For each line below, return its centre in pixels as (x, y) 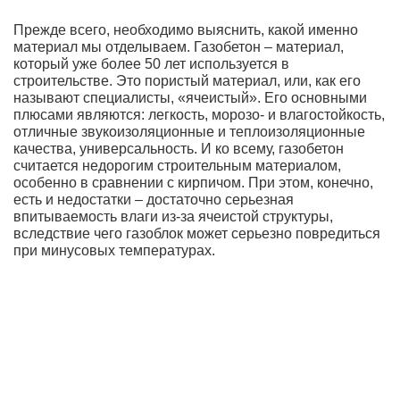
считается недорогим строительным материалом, (177, 166)
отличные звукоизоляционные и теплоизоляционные (189, 132)
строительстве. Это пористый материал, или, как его (187, 81)
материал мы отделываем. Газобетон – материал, (179, 47)
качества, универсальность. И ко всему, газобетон (179, 149)
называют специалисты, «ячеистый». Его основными (190, 98)
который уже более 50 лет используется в (151, 64)
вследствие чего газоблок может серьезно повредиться (197, 233)
